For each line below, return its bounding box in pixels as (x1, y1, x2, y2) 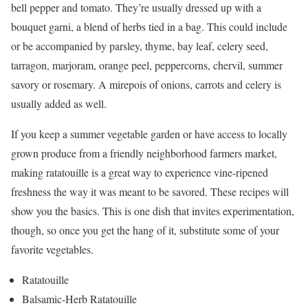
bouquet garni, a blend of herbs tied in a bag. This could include (11, 19, 287, 34)
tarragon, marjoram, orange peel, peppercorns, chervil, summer (11, 58, 283, 73)
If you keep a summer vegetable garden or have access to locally (11, 126, 287, 142)
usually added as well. (11, 96, 107, 111)
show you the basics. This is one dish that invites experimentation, (11, 203, 294, 219)
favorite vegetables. (11, 242, 93, 257)
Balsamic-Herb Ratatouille (22, 291, 137, 307)
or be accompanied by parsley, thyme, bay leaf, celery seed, (11, 38, 268, 54)
